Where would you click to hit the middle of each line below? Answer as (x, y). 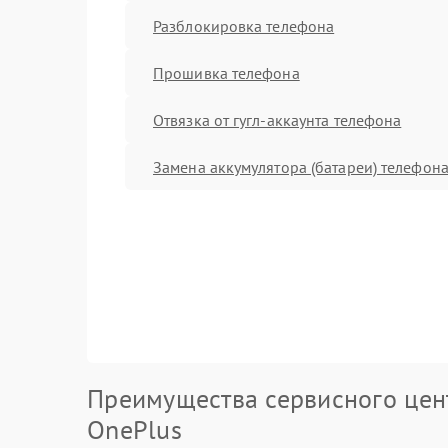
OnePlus (134, 429)
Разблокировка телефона (244, 25)
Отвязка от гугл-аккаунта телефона (277, 119)
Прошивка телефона (226, 72)
